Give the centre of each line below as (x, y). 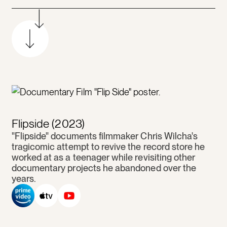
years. (24, 179)
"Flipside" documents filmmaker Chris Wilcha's (105, 136)
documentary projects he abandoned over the (104, 168)
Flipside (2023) (48, 124)
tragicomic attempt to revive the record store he (108, 147)
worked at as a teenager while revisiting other (103, 158)
